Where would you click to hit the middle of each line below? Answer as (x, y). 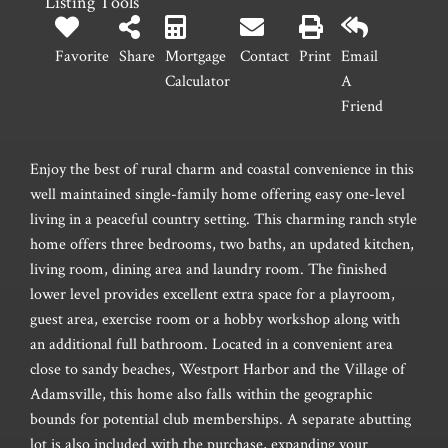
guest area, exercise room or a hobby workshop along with (215, 319)
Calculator (197, 81)
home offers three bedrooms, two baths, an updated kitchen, (222, 244)
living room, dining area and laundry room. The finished (208, 269)
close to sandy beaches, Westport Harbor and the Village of (217, 369)
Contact (264, 56)
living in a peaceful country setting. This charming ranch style (223, 219)
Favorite (82, 56)
